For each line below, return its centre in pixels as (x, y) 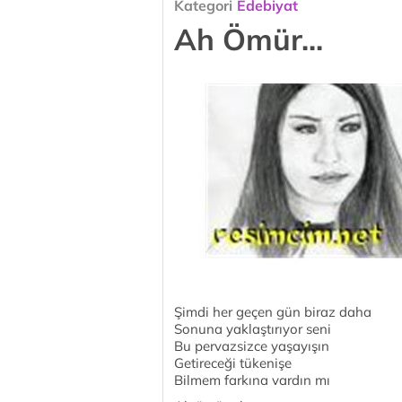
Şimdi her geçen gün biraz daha (273, 312)
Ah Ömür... (249, 39)
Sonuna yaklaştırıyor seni (253, 329)
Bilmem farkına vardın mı (252, 380)
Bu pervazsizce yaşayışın (252, 346)
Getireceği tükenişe (233, 363)
